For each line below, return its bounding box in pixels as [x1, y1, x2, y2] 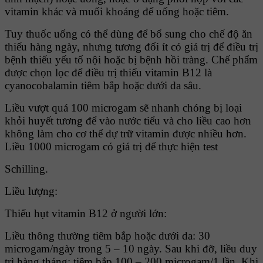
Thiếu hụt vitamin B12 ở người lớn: [5, 207, 167, 220]
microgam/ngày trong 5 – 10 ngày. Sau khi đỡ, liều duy [5, 242, 257, 255]
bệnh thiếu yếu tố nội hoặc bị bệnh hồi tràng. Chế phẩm [5, 53, 258, 66]
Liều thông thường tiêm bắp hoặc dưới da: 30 [5, 229, 210, 242]
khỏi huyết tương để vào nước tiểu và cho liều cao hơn [5, 114, 251, 127]
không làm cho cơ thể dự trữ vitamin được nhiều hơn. [5, 127, 247, 140]
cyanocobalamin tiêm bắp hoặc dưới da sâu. [5, 79, 201, 92]
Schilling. [5, 162, 48, 175]
